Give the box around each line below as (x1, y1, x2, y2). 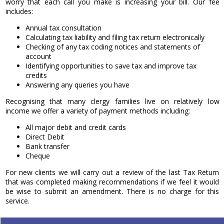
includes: (5, 6, 33, 16)
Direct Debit (25, 132, 64, 142)
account (25, 51, 51, 61)
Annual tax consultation (25, 23, 101, 33)
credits (25, 70, 47, 80)
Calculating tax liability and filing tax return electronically (25, 32, 204, 42)
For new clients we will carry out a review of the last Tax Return (5, 167, 219, 177)
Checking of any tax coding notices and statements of (25, 42, 200, 52)
